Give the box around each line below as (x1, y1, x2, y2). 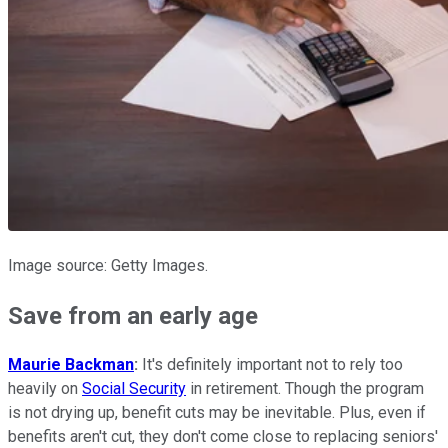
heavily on (8, 379, 82, 399)
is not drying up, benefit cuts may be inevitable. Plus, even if (8, 403, 426, 423)
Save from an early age (8, 301, 258, 330)
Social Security (82, 379, 186, 399)
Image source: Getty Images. (8, 255, 208, 275)
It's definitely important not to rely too (138, 355, 403, 375)
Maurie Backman (8, 355, 134, 375)
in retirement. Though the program (186, 379, 424, 399)
